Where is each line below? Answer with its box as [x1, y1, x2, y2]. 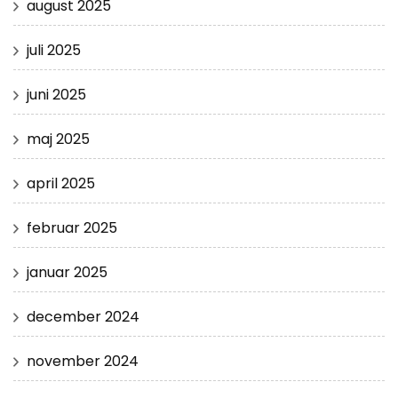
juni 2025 [27, 84, 86, 106]
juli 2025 [27, 40, 81, 61]
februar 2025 [27, 218, 117, 239]
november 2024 [27, 351, 139, 372]
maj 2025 [27, 129, 90, 150]
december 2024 [27, 306, 139, 328]
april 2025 [27, 173, 95, 195]
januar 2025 [27, 262, 107, 283]
